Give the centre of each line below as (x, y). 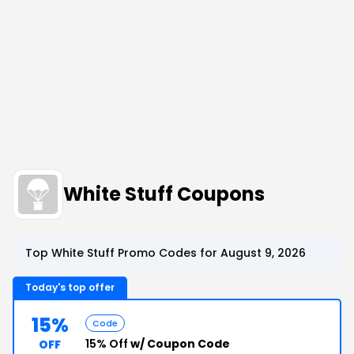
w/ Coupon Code (179, 344)
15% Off (107, 344)
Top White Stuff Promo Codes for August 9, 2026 (166, 253)
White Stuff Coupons (164, 194)
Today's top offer (70, 287)
